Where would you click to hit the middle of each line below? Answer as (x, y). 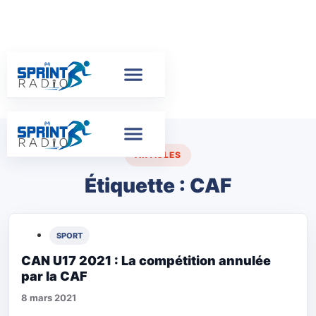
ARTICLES (158, 155)
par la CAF (54, 276)
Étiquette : (137, 186)
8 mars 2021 (49, 298)
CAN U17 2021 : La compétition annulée (146, 261)
